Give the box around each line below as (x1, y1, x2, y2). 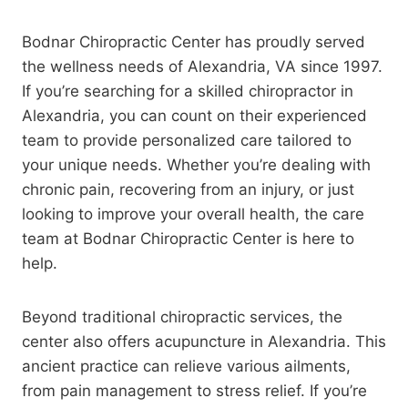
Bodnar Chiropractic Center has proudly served (22, 32, 365, 51)
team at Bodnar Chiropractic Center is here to (22, 229, 354, 248)
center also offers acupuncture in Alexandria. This (22, 331, 386, 351)
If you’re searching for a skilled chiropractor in (22, 81, 353, 100)
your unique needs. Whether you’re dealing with (22, 155, 371, 174)
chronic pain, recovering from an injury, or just (22, 179, 354, 199)
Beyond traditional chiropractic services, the (22, 307, 342, 326)
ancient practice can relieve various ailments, (22, 356, 351, 375)
